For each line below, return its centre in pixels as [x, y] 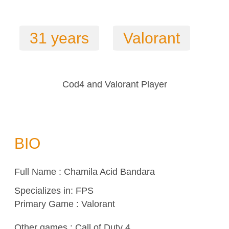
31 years [59, 38]
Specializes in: [45, 191]
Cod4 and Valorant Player [114, 84]
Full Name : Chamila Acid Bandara [85, 172]
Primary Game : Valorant [65, 204]
